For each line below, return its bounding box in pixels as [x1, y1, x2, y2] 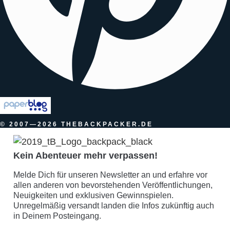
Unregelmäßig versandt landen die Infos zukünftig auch [13, 201, 214, 210]
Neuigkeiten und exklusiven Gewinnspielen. [13, 191, 174, 200]
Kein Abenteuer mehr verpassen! [13, 150, 158, 161]
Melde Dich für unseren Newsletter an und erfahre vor [13, 170, 207, 180]
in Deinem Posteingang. [13, 212, 101, 221]
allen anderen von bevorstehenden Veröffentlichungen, [13, 181, 213, 190]
